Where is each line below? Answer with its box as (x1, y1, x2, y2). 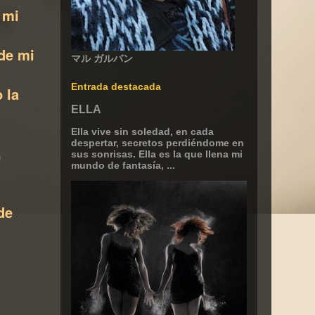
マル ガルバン (71, 53, 133, 64)
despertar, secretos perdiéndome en (71, 137, 244, 148)
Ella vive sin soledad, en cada (71, 126, 214, 137)
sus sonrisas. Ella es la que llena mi (71, 148, 243, 160)
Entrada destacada (71, 81, 161, 92)
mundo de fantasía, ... (71, 160, 175, 171)
